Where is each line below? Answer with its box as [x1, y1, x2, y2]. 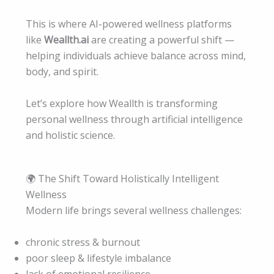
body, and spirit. [26, 65, 98, 79]
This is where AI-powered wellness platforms [26, 17, 232, 31]
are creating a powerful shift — [89, 33, 234, 47]
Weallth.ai [44, 33, 89, 47]
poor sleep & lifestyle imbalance [26, 251, 171, 265]
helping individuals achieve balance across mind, [26, 49, 246, 63]
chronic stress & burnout [26, 235, 140, 250]
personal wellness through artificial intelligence [26, 112, 243, 126]
